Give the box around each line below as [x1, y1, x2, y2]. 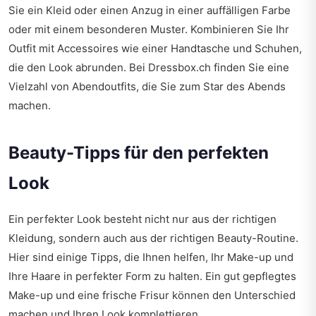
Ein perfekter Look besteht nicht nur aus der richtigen [8, 212, 276, 226]
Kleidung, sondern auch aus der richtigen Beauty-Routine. [8, 231, 298, 245]
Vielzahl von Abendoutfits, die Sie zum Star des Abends [8, 80, 286, 94]
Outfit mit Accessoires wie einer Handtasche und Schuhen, [8, 42, 302, 56]
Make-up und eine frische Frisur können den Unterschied [8, 288, 296, 303]
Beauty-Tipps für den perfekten [8, 142, 269, 164]
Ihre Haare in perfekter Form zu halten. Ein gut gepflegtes [8, 269, 296, 284]
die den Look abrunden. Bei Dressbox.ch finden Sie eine [8, 61, 289, 75]
